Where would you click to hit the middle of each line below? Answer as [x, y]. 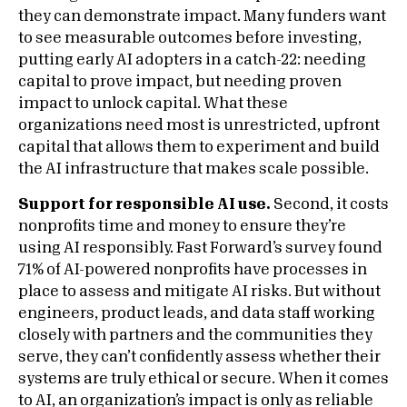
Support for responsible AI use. [144, 204]
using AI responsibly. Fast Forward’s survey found [200, 248]
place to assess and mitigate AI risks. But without [199, 292]
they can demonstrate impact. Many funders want [202, 16]
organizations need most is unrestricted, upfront [199, 125]
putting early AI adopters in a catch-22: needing [192, 60]
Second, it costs [330, 204]
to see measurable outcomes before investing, [190, 38]
